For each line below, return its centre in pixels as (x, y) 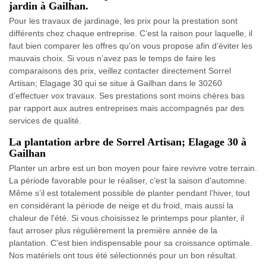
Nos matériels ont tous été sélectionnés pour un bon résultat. (123, 256)
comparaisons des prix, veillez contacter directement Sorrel (120, 71)
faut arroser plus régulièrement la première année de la (113, 231)
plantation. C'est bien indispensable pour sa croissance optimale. (131, 243)
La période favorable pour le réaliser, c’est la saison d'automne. (128, 181)
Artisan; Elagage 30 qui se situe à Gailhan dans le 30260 (115, 83)
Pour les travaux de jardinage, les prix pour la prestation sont (123, 21)
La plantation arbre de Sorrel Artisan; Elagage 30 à (128, 142)
